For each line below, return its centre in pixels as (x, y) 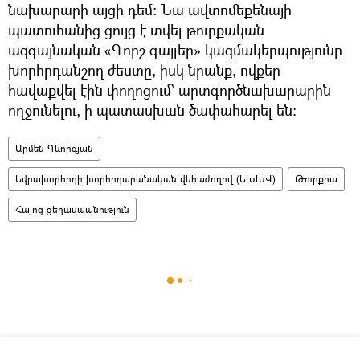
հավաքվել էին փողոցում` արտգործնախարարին (170, 90)
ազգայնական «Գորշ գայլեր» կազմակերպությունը (175, 49)
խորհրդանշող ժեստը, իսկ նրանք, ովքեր (144, 70)
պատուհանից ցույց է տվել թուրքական (136, 29)
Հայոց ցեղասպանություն (72, 209)
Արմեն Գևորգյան (54, 148)
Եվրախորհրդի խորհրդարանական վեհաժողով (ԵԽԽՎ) (145, 178)
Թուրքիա (316, 178)
